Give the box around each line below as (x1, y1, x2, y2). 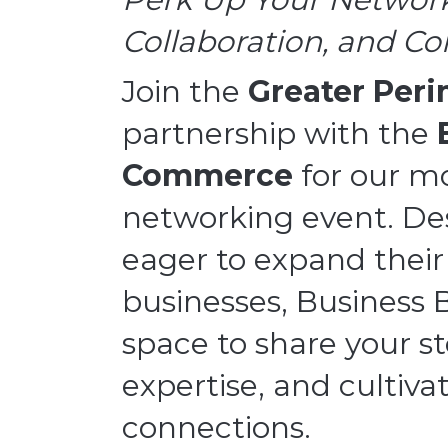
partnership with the (122, 115, 437, 153)
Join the (122, 73, 248, 111)
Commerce (122, 157, 293, 195)
